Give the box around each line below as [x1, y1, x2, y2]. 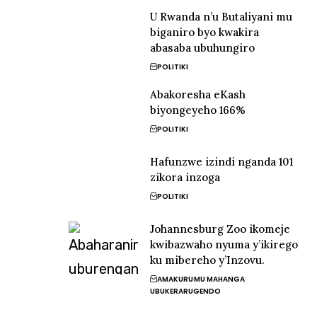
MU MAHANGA [194, 274, 246, 284]
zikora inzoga [150, 171, 221, 184]
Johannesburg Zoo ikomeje [150, 222, 291, 236]
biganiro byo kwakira [150, 25, 260, 39]
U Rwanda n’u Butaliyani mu [150, 10, 293, 23]
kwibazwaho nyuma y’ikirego [150, 238, 299, 251]
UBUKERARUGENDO [150, 286, 221, 296]
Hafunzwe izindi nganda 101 [150, 155, 294, 168]
